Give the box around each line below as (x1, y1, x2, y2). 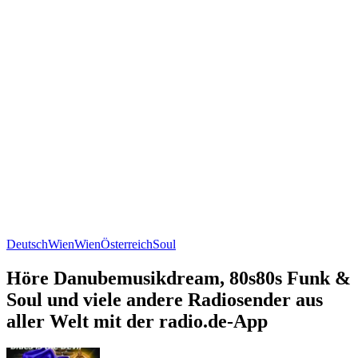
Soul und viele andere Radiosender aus (6, 288, 323, 310)
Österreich (101, 237, 153, 251)
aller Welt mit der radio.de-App (6, 310, 268, 332)
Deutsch (6, 237, 48, 251)
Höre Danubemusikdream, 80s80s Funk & (6, 267, 351, 288)
